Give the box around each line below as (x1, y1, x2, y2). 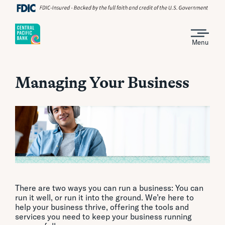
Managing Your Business (15, 73, 189, 92)
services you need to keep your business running (15, 211, 192, 222)
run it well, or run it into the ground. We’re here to (15, 192, 194, 203)
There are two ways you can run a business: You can (15, 183, 203, 193)
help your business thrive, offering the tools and (15, 202, 189, 212)
